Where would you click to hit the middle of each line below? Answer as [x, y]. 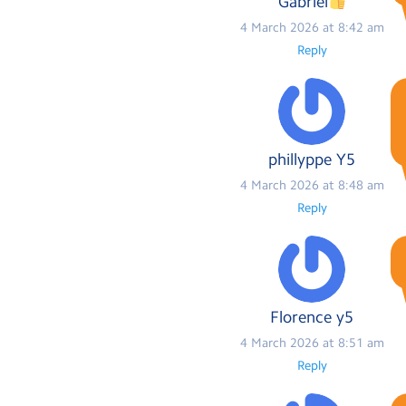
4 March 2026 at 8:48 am [312, 185]
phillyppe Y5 [312, 160]
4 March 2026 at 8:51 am [312, 343]
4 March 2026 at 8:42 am [312, 27]
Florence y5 [312, 318]
